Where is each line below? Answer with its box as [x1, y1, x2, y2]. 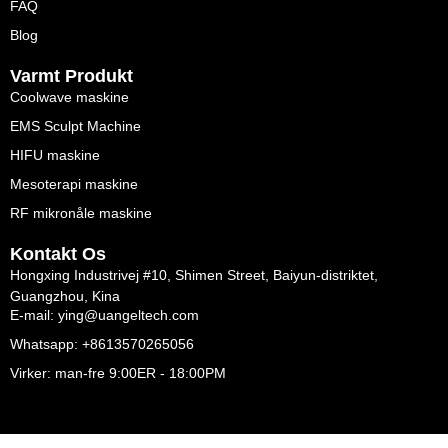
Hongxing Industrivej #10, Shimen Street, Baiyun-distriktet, [10, 266, 378, 283]
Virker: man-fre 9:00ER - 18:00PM [10, 365, 226, 382]
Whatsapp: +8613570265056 [10, 336, 194, 353]
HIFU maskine [10, 146, 100, 163]
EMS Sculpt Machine [10, 117, 141, 134]
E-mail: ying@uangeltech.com [10, 307, 199, 324]
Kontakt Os [10, 243, 106, 264]
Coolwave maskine [10, 88, 129, 105]
